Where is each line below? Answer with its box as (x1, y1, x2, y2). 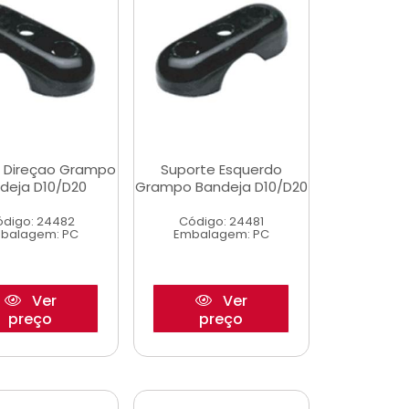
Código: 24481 (178, 213, 264, 230)
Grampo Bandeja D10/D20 (134, 177, 308, 196)
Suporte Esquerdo (160, 160, 282, 179)
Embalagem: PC (173, 225, 269, 243)
